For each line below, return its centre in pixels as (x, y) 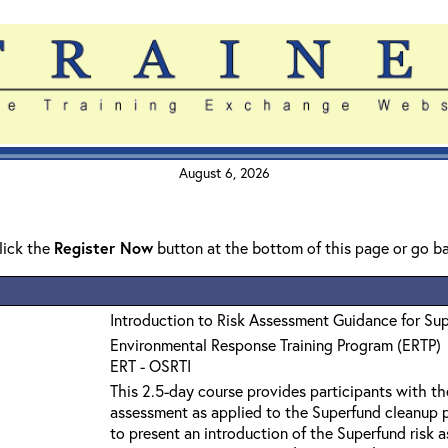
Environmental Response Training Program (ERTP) (275, 344)
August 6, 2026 (224, 172)
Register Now (103, 247)
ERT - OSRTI (150, 365)
